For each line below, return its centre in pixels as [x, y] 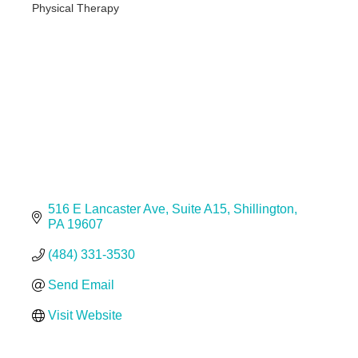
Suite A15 [199, 209]
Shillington [263, 209]
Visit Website [85, 316]
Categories [65, 21]
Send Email [81, 285]
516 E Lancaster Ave [106, 209]
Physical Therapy [75, 9]
